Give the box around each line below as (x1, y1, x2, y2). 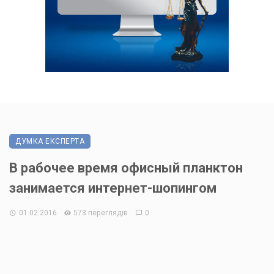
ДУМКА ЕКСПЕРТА (15, 137, 84, 146)
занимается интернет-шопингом (9, 180, 217, 196)
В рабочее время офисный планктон (9, 160, 243, 176)
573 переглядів (73, 209, 128, 218)
